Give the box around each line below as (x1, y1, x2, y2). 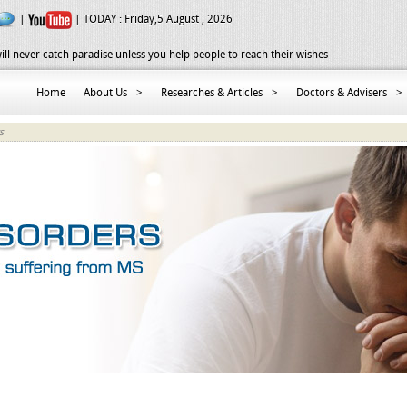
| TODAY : (72, 13, 124, 26)
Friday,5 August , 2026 (124, 13, 233, 26)
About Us (84, 86, 127, 99)
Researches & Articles (161, 86, 263, 99)
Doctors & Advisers (296, 86, 387, 99)
